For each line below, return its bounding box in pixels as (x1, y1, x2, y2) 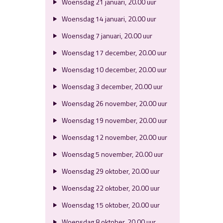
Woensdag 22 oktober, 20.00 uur (60, 183, 160, 193)
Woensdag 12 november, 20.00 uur (60, 132, 167, 142)
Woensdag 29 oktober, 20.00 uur (60, 166, 160, 176)
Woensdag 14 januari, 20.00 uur (60, 13, 156, 24)
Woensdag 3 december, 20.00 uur (60, 81, 163, 92)
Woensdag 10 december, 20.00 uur (60, 64, 167, 75)
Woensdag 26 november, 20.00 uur (60, 98, 167, 109)
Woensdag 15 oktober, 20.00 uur (60, 200, 160, 210)
